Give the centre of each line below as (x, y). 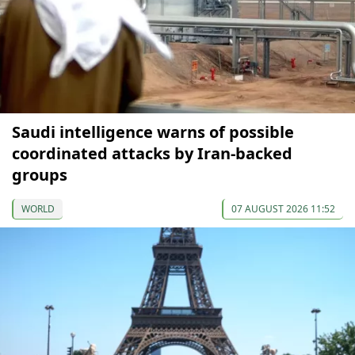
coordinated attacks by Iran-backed (152, 153)
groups (40, 174)
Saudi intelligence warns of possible (153, 132)
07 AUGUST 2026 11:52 (283, 208)
